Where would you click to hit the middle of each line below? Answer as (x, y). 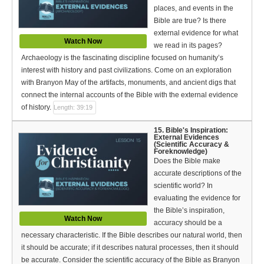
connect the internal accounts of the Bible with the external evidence (130, 95)
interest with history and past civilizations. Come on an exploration (126, 70)
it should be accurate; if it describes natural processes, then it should (130, 247)
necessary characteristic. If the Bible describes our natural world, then (132, 235)
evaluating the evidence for (197, 198)
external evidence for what (196, 33)
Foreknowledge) (181, 151)
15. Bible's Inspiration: (191, 130)
